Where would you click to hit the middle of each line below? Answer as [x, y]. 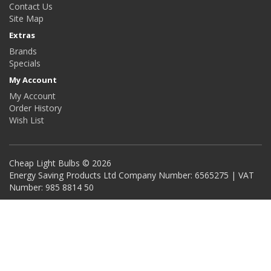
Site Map [26, 18]
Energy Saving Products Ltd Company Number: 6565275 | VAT [132, 175]
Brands [23, 51]
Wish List [27, 120]
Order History [35, 108]
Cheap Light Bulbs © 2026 [60, 163]
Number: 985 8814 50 [51, 187]
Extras [22, 35]
